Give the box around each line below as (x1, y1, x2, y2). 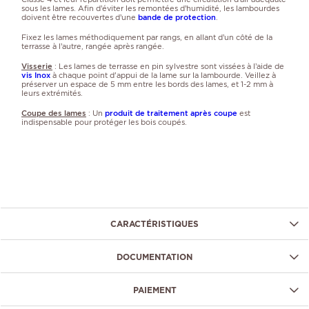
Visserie (21, 61, 52, 71)
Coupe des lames (21, 108, 86, 118)
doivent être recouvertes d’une (21, 12, 138, 22)
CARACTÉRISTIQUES (110, 218, 199, 229)
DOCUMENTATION (117, 251, 192, 262)
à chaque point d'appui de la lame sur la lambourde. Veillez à (50, 70, 276, 80)
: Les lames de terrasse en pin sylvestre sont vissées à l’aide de (52, 61, 284, 71)
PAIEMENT (132, 284, 177, 295)
